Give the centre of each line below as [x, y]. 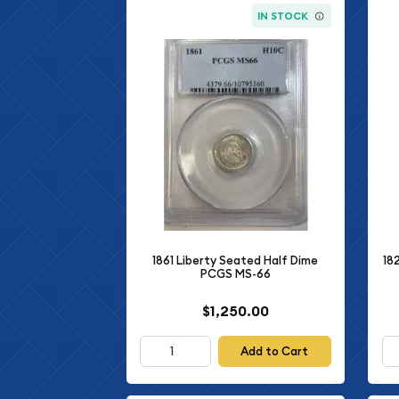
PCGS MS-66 [235, 273]
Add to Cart [275, 352]
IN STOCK [283, 16]
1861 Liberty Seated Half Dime [236, 260]
